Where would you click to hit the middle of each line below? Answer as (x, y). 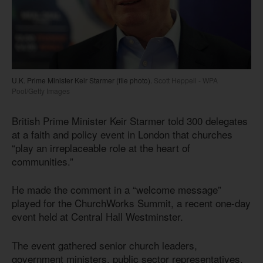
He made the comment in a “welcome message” (117, 190)
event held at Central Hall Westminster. (97, 217)
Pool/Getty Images (41, 90)
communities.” (43, 161)
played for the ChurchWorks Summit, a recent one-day (131, 203)
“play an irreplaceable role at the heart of (101, 147)
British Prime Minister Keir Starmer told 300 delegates (130, 120)
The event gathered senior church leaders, (104, 245)
